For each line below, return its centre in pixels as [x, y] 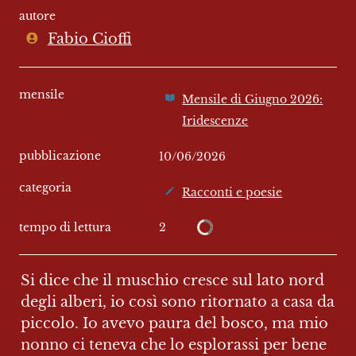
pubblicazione [60, 156]
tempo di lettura [65, 227]
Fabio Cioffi [89, 39]
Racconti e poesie [232, 192]
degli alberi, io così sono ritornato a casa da [178, 302]
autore [37, 16]
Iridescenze [215, 121]
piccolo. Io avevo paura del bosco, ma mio [174, 323]
